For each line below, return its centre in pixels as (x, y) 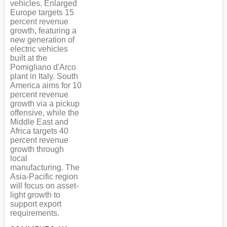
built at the (29, 58)
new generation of (42, 40)
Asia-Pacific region (44, 176)
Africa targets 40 (39, 131)
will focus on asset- (44, 185)
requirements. (35, 213)
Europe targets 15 (42, 12)
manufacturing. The (45, 167)
